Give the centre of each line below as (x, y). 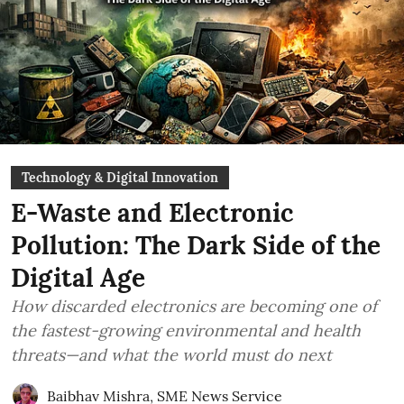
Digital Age (78, 278)
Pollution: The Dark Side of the (196, 245)
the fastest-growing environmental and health (186, 331)
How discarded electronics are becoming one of (194, 306)
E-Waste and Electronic (152, 213)
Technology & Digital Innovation (120, 178)
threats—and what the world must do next (171, 355)
